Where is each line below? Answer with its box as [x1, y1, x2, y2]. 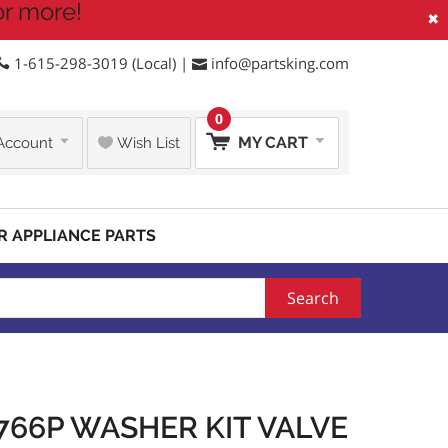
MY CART [234, 132, 312, 152]
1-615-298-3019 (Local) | [10, 53, 192, 73]
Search [287, 287, 339, 309]
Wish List [113, 133, 180, 152]
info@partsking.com [211, 53, 349, 73]
